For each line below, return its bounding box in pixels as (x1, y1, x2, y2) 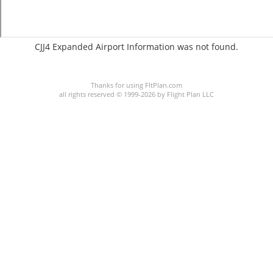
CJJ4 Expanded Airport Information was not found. (35, 41, 238, 53)
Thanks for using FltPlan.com (91, 80, 182, 90)
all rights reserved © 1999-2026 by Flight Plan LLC (59, 90, 214, 99)
